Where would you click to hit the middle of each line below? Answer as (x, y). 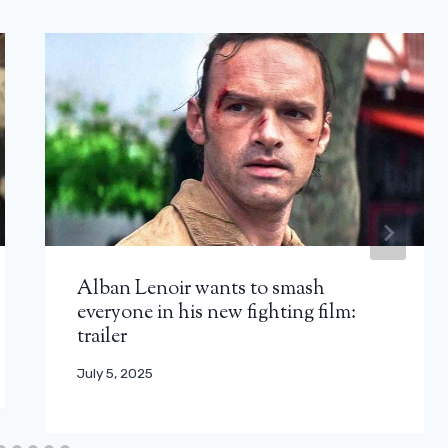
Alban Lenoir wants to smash (201, 289)
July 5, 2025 (115, 373)
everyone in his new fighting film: (217, 313)
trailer (102, 337)
